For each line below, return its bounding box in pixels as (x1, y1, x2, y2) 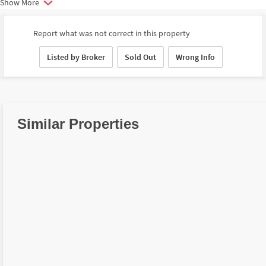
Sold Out (125, 51, 156, 62)
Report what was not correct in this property (33, 28, 190, 39)
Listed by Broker (47, 51, 105, 62)
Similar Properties (17, 115, 139, 132)
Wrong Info (176, 51, 215, 62)
